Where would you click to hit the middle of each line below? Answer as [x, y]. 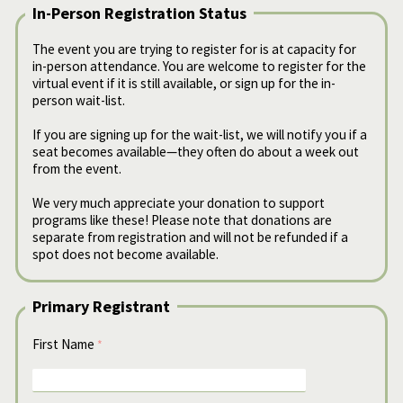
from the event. [78, 169]
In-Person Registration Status [139, 13]
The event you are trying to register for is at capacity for [194, 49]
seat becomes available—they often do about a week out [196, 152]
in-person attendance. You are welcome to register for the [199, 67]
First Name [63, 345]
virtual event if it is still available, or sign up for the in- [184, 84]
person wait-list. [79, 101]
